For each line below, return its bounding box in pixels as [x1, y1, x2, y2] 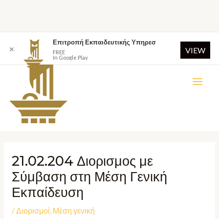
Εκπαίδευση [11, 184, 84, 201]
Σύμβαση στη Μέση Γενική [11, 169, 167, 185]
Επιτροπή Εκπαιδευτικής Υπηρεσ [53, 38, 156, 46]
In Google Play [53, 54, 88, 61]
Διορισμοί [16, 206, 50, 216]
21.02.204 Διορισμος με [11, 153, 153, 170]
